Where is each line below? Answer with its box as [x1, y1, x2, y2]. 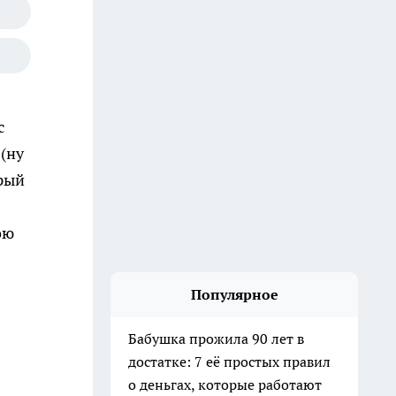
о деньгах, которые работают [128, 376, 322, 393]
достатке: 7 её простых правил [128, 353, 331, 370]
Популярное [190, 286, 278, 303]
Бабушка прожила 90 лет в [128, 330, 304, 347]
